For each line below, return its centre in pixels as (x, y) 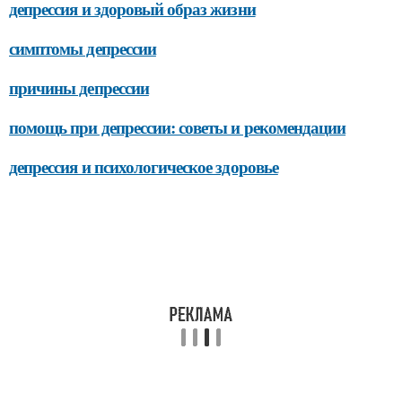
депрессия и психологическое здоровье (144, 166)
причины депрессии (79, 87)
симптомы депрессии (83, 48)
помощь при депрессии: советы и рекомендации (178, 127)
